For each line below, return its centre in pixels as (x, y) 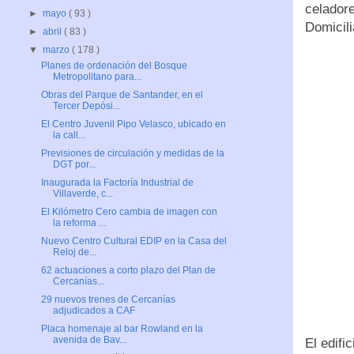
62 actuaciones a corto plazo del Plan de (128, 271)
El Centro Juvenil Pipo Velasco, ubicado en (133, 124)
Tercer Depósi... (86, 106)
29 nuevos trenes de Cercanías (108, 300)
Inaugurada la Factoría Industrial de (117, 183)
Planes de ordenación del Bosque (114, 66)
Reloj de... (74, 252)
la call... (69, 136)
